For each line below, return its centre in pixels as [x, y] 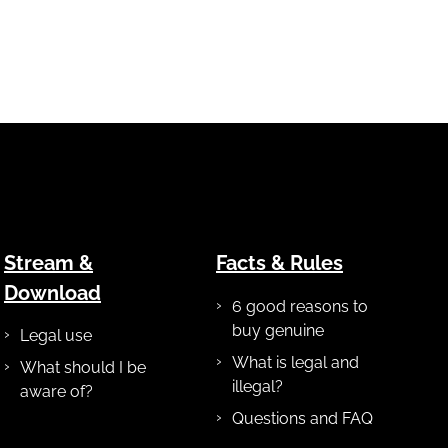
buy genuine [278, 330]
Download [52, 293]
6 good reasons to [300, 306]
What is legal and [295, 362]
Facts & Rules [279, 263]
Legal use [56, 336]
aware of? [56, 392]
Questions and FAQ [302, 418]
